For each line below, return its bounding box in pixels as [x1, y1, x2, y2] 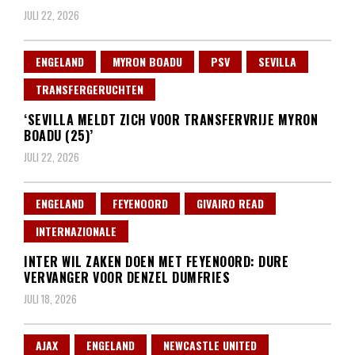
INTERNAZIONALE [36, 223, 116, 240]
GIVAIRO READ [197, 195, 264, 212]
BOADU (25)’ [24, 126, 94, 146]
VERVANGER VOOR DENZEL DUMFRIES [24, 268, 230, 288]
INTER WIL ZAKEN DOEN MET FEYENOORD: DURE [24, 252, 288, 272]
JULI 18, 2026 [24, 291, 77, 307]
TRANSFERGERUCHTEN [36, 81, 143, 98]
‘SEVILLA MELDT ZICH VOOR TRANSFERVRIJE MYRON [24, 110, 318, 130]
